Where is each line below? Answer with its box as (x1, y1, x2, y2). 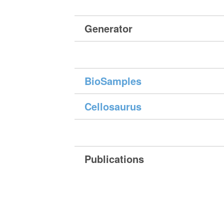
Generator (84, 21, 133, 36)
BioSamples (84, 73, 142, 88)
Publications (84, 151, 144, 166)
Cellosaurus (84, 99, 142, 114)
